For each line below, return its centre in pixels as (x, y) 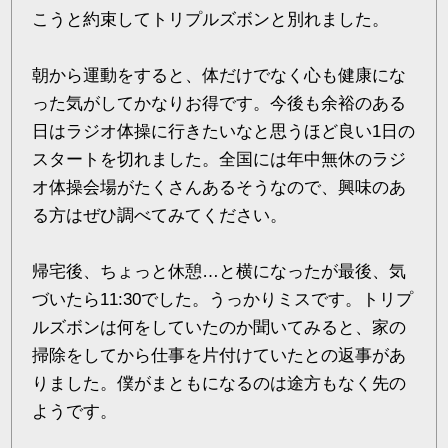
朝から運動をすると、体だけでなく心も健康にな (219, 75)
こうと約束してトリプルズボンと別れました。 (211, 19)
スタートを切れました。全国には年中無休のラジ (219, 159)
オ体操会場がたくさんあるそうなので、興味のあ (219, 187)
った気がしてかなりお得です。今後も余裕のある (219, 103)
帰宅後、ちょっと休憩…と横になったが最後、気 (219, 271)
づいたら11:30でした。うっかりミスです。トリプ (223, 299)
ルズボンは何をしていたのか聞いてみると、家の (219, 327)
